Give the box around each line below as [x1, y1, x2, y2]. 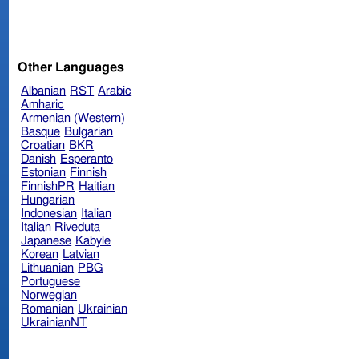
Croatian [21, 139, 66, 151]
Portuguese [21, 275, 81, 288]
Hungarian [21, 193, 75, 206]
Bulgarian [64, 125, 114, 138]
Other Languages [18, 60, 125, 74]
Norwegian [21, 288, 78, 301]
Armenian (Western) [21, 111, 126, 124]
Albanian [21, 84, 67, 97]
